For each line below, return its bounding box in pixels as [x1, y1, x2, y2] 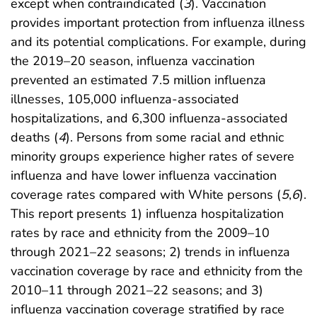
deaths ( [11, 128, 58, 146]
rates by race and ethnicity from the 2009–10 [11, 224, 270, 241]
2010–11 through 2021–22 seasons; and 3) [11, 281, 263, 299]
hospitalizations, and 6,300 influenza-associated [11, 109, 288, 127]
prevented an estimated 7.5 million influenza [11, 71, 266, 88]
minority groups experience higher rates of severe [11, 147, 294, 165]
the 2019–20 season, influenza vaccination [11, 52, 255, 69]
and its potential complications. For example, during [11, 33, 306, 50]
